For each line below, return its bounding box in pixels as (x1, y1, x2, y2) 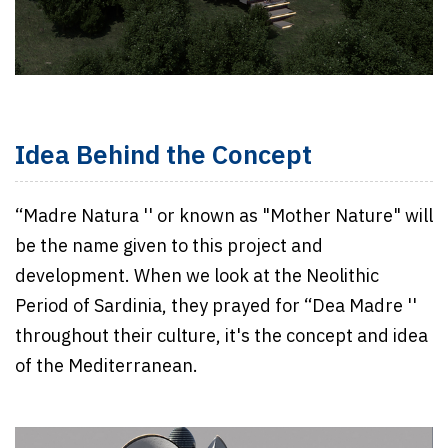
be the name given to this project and (15, 232, 323, 263)
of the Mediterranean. (15, 352, 202, 383)
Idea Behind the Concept (15, 135, 312, 179)
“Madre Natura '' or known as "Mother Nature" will (15, 202, 433, 233)
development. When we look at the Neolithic (15, 262, 379, 293)
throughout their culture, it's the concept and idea (15, 322, 428, 353)
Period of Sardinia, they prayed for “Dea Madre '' (15, 292, 417, 323)
